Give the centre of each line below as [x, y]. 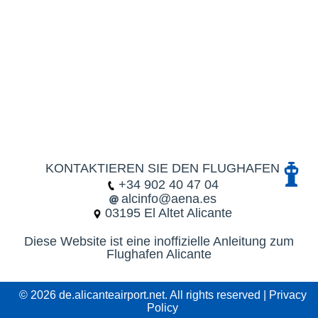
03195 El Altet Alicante [169, 213]
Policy [163, 308]
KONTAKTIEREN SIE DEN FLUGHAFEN [163, 168]
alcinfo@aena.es [169, 199]
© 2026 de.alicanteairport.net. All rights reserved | [144, 295]
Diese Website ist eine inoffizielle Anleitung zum [159, 241]
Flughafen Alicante [159, 254]
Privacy [287, 295]
